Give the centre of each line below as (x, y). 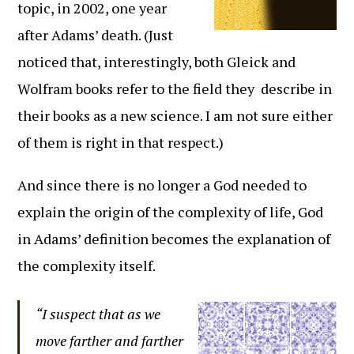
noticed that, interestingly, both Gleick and (157, 62)
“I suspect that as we (98, 314)
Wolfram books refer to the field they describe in (175, 88)
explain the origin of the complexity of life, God (171, 212)
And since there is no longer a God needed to (162, 185)
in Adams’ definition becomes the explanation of (174, 239)
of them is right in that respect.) (121, 142)
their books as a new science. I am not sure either (175, 115)
